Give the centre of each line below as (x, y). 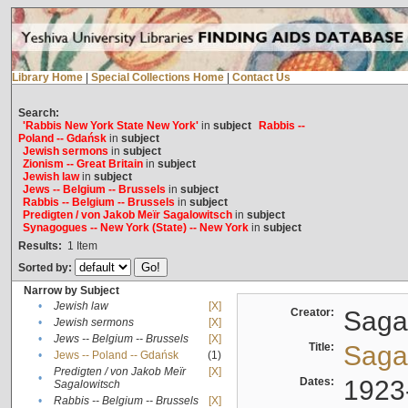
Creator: (315, 313)
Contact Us (261, 78)
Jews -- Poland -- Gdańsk (116, 356)
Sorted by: (46, 268)
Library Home (47, 78)
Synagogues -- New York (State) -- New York (135, 228)
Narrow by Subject (71, 291)
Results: (40, 246)
